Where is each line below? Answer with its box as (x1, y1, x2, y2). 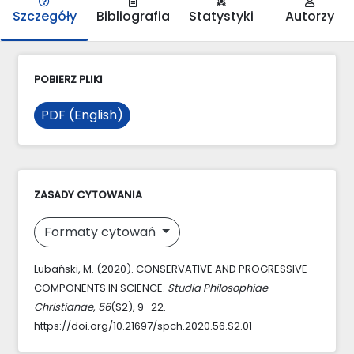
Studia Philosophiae (168, 280, 268, 296)
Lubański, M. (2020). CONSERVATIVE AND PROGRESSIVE (34, 261, 307, 277)
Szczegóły (12, 6, 77, 25)
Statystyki (189, 6, 254, 25)
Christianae (34, 299, 93, 314)
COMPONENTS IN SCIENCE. (34, 280, 168, 296)
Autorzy (285, 6, 334, 25)
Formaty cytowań (44, 222, 159, 241)
